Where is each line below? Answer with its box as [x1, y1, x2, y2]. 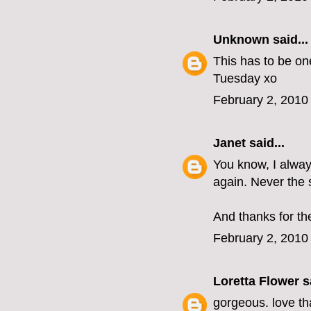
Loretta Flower [213, 274, 299, 289]
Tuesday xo [213, 72, 277, 86]
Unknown [213, 33, 269, 47]
